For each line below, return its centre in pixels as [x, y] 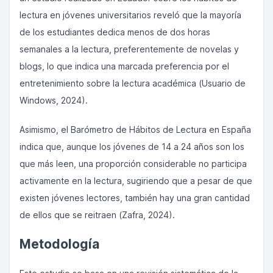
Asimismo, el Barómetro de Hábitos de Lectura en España [135, 129]
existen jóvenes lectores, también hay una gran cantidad [135, 198]
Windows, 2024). [54, 100]
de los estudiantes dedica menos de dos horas [115, 32]
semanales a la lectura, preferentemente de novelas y [129, 49]
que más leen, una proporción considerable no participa [133, 164]
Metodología [59, 244]
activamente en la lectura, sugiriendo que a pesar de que [136, 181]
